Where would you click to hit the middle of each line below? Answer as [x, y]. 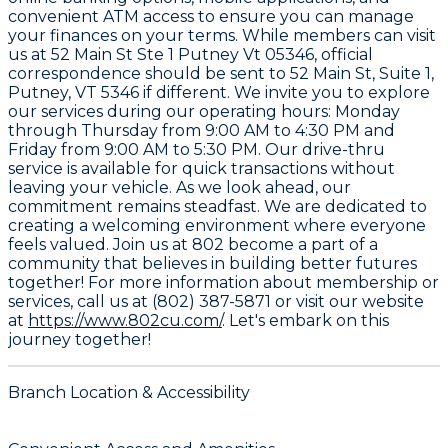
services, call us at [80, 302]
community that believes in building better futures [212, 264]
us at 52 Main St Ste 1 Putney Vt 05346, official [190, 55]
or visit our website [347, 302]
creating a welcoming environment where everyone [217, 226]
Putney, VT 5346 [73, 93]
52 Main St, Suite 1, [362, 74]
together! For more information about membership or [223, 283]
